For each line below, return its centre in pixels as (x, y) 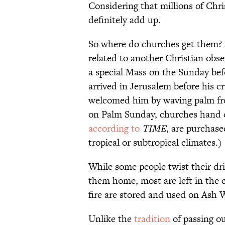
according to (114, 129)
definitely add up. (125, 20)
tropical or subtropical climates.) (155, 143)
